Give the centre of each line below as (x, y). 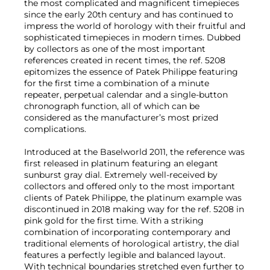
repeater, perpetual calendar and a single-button (126, 94)
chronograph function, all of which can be (112, 106)
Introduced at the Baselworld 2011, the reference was (134, 152)
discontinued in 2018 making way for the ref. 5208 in (134, 209)
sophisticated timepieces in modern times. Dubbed (132, 37)
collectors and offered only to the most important (130, 186)
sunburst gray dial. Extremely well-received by (121, 174)
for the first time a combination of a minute (117, 83)
